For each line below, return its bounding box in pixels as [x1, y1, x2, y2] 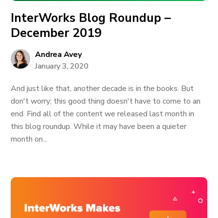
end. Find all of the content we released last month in [11, 109, 195, 119]
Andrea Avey [35, 49, 82, 60]
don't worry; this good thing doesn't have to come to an [11, 96, 201, 107]
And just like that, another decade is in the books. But [11, 83, 194, 94]
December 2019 [11, 25, 102, 41]
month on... [11, 134, 48, 145]
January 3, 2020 [35, 61, 89, 72]
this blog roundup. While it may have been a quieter [11, 121, 187, 132]
